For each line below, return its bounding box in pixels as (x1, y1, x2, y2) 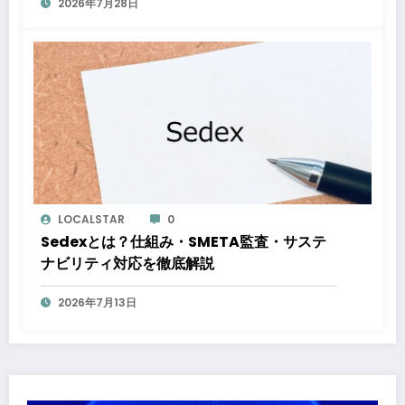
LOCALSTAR (58, 212, 125, 228)
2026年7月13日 (58, 295, 137, 311)
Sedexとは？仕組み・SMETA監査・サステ (41, 231, 326, 253)
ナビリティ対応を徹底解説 (41, 253, 214, 275)
